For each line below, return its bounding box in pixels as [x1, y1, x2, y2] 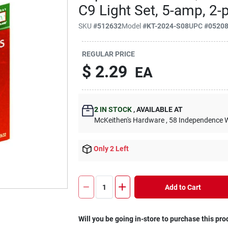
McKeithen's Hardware [94, 116, 165, 124]
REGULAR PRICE [82, 49, 135, 58]
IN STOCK [98, 105, 132, 113]
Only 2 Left [94, 145, 129, 153]
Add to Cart [164, 183, 201, 191]
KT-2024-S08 [147, 21, 189, 30]
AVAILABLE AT [135, 105, 183, 113]
